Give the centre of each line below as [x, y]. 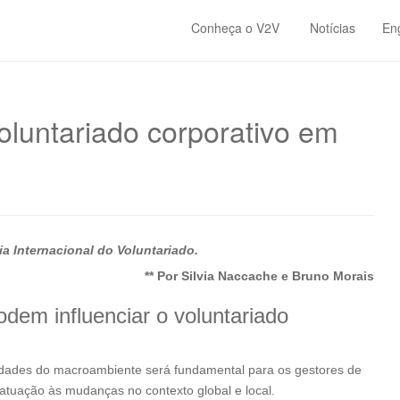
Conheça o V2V [235, 28]
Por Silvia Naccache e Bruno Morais [266, 276]
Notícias [331, 28]
